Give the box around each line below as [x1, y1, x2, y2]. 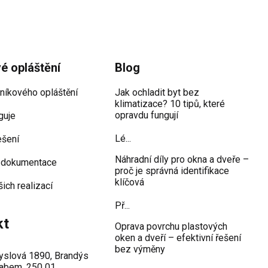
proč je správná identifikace [115, 165, 229, 177]
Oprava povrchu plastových [115, 221, 227, 233]
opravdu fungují [115, 109, 178, 121]
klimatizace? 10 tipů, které [115, 98, 225, 110]
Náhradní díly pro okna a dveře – [115, 154, 249, 166]
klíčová [115, 176, 144, 188]
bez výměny [115, 243, 165, 255]
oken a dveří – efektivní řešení [115, 232, 241, 244]
